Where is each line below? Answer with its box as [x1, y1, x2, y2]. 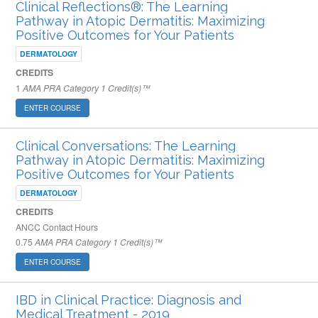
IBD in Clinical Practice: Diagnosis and [16, 292, 241, 307]
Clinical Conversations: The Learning [16, 138, 236, 153]
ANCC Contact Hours [16, 221, 98, 233]
